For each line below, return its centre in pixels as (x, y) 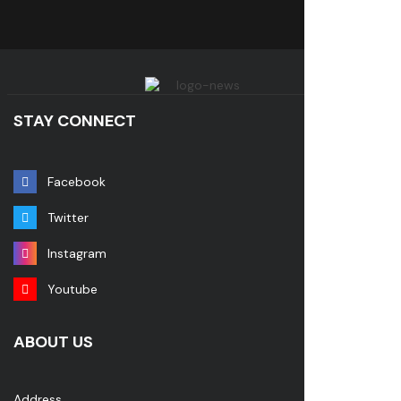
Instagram (77, 254)
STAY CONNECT (75, 121)
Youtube (73, 290)
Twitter (68, 218)
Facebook (77, 182)
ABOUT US (53, 342)
